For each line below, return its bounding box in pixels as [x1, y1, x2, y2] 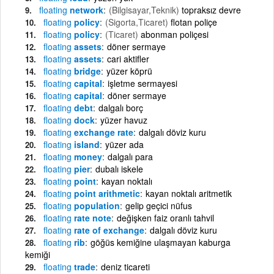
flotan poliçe [171, 15, 217, 28]
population [72, 199, 120, 212]
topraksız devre [182, 3, 241, 16]
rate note [72, 211, 111, 224]
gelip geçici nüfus [125, 199, 192, 212]
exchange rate [72, 125, 133, 138]
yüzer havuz [100, 113, 147, 126]
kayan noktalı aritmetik [146, 187, 232, 199]
